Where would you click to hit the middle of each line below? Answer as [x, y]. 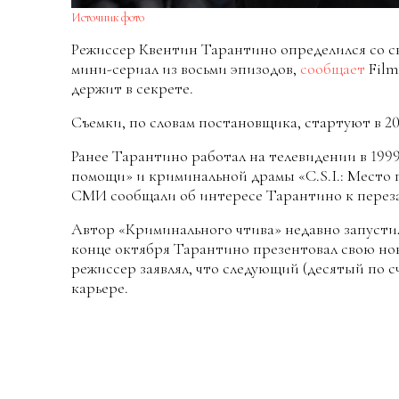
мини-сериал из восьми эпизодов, [186, 68]
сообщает [334, 68]
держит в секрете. [132, 88]
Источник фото [108, 17]
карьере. [100, 287]
